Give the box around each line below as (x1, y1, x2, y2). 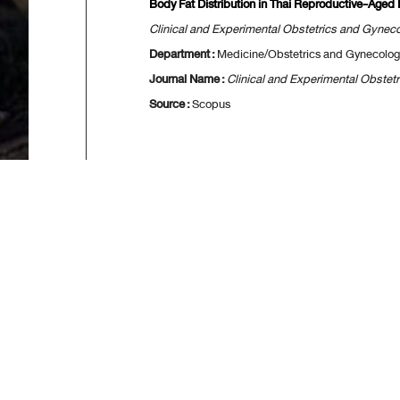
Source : (149, 94, 192, 115)
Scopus (192, 94, 230, 115)
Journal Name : (149, 69, 227, 90)
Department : (149, 44, 217, 65)
